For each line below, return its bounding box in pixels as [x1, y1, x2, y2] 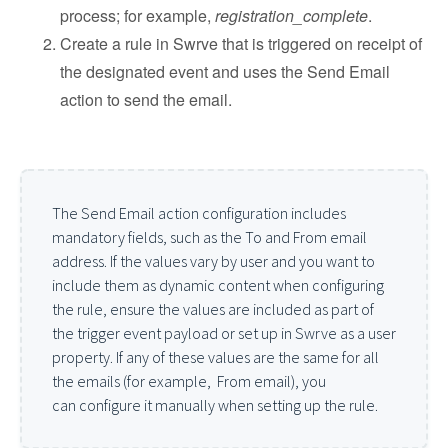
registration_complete [215, 4, 368, 27]
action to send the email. [60, 88, 232, 111]
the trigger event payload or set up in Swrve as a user [52, 323, 396, 343]
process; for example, [60, 4, 215, 27]
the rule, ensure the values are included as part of [52, 299, 374, 319]
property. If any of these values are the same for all [52, 347, 379, 367]
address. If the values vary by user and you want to [52, 251, 375, 271]
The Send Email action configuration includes [52, 203, 346, 223]
